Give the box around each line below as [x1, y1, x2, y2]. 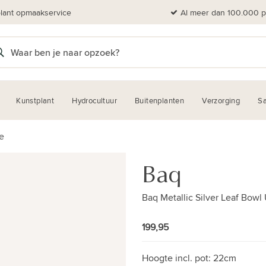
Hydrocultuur [72, 95, 118, 106]
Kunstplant [16, 95, 55, 106]
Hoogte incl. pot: [142, 251, 213, 265]
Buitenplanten [135, 95, 185, 106]
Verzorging [202, 95, 240, 106]
